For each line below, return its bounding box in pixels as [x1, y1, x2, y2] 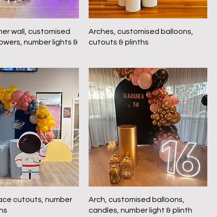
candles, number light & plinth [89, 206, 193, 214]
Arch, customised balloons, [89, 195, 185, 203]
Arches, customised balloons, [89, 27, 194, 35]
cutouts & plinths [89, 38, 149, 46]
